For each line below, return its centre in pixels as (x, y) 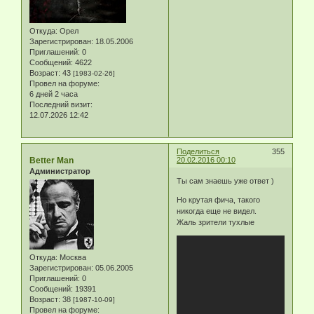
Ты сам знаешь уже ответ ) (226, 180)
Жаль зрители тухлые (216, 222)
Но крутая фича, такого (219, 199)
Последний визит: (61, 105)
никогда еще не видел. (217, 211)
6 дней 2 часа (54, 94)
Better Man (52, 161)
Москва (72, 258)
